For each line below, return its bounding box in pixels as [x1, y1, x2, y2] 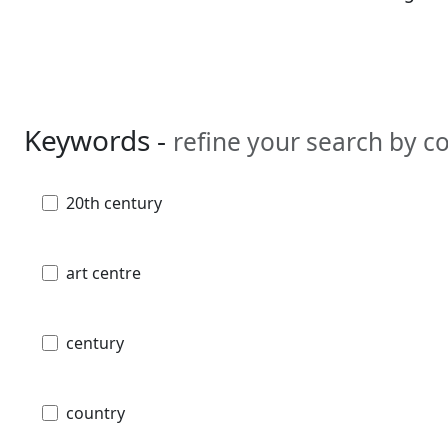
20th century [66, 191, 162, 214]
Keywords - [24, 120, 173, 159]
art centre [66, 261, 141, 284]
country [66, 401, 125, 424]
